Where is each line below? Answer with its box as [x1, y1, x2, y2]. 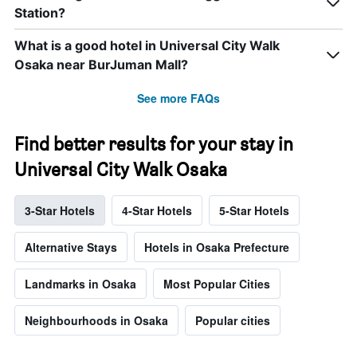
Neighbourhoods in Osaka [25, 312, 168, 329]
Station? [14, 5, 65, 22]
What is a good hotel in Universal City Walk [14, 37, 280, 54]
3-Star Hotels [25, 202, 95, 219]
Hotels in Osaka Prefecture [144, 239, 289, 256]
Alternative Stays [25, 239, 117, 256]
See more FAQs [137, 90, 220, 107]
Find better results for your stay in [14, 132, 293, 156]
